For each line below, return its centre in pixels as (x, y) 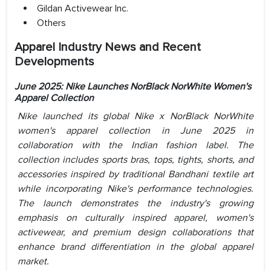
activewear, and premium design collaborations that (135, 233)
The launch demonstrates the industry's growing (135, 204)
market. (33, 262)
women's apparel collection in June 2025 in (135, 131)
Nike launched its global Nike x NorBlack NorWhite (135, 116)
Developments (54, 62)
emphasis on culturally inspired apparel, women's (135, 218)
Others (51, 23)
